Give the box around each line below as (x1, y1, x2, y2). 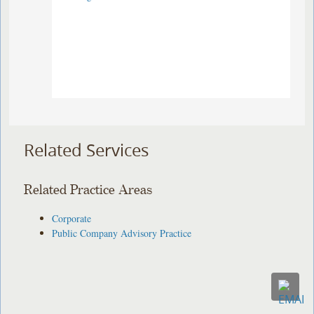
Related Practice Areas (24, 182, 153, 198)
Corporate (52, 211, 92, 225)
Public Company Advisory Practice (52, 226, 192, 240)
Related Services (24, 139, 149, 162)
